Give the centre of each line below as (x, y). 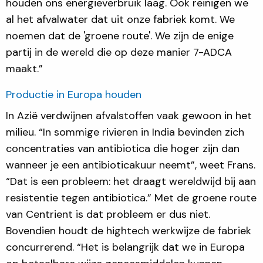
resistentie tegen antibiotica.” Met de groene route (131, 198)
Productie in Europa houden (75, 94)
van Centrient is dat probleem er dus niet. (108, 214)
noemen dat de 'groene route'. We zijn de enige (120, 36)
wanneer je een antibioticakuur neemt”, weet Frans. (131, 165)
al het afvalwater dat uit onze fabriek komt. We (120, 19)
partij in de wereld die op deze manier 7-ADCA (119, 52)
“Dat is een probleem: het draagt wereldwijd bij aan (131, 181)
